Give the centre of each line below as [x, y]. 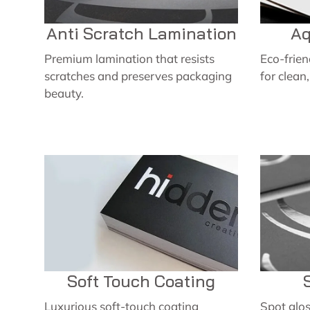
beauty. [64, 93]
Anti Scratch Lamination [141, 33]
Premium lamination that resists [129, 58]
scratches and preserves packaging [138, 76]
